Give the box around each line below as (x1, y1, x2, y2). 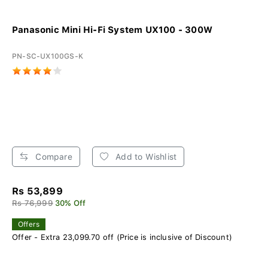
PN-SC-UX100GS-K (12, 52, 83, 61)
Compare (33, 152, 72, 162)
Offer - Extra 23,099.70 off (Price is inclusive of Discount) (12, 233, 232, 242)
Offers (18, 220, 40, 229)
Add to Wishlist (113, 152, 177, 162)
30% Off (55, 199, 86, 208)
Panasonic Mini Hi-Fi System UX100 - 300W (12, 25, 212, 36)
